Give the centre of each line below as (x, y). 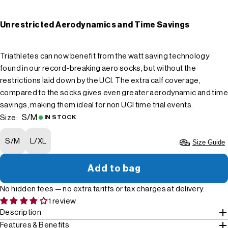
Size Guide (209, 142)
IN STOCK (60, 117)
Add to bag (114, 169)
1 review (62, 202)
